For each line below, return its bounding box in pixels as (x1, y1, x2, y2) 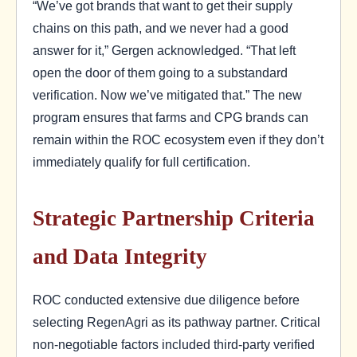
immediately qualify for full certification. (33, 155, 250, 170)
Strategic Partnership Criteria (33, 206, 315, 230)
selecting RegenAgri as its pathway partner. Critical (33, 314, 320, 329)
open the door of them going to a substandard (33, 65, 288, 80)
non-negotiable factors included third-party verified (33, 336, 315, 351)
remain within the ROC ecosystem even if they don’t (33, 132, 324, 147)
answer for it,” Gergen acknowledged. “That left (33, 43, 296, 58)
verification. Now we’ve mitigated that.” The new (33, 88, 302, 103)
